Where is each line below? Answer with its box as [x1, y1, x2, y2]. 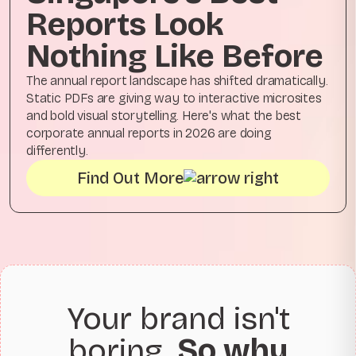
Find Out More [77, 168, 184, 188]
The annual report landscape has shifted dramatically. [26, 73, 328, 89]
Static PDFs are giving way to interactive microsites [26, 91, 322, 106]
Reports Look [26, 6, 224, 44]
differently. [26, 143, 88, 159]
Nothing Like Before [26, 37, 323, 76]
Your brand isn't [66, 300, 290, 339]
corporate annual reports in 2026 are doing [26, 126, 272, 141]
